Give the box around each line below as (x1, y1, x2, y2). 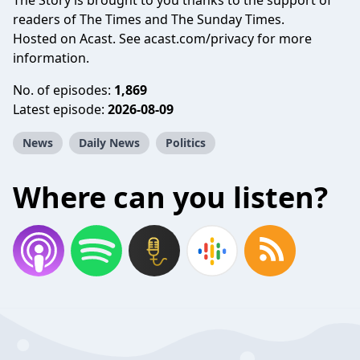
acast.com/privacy (144, 30, 254, 47)
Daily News (79, 135, 140, 150)
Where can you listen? (13, 178, 328, 217)
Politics (166, 135, 206, 150)
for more (254, 30, 312, 47)
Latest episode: (13, 100, 108, 118)
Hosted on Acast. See (13, 30, 144, 47)
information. (13, 49, 89, 67)
